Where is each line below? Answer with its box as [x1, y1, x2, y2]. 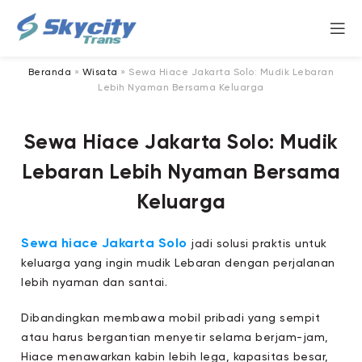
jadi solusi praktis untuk [187, 238, 327, 250]
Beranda [27, 68, 72, 78]
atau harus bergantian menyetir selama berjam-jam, [21, 332, 329, 344]
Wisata [82, 68, 118, 78]
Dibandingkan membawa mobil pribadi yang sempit [21, 313, 321, 325]
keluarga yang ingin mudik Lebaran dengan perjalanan [21, 258, 335, 270]
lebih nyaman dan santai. [21, 277, 168, 289]
